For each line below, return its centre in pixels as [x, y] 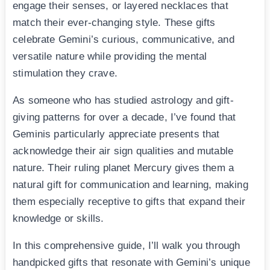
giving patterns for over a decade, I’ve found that [124, 117]
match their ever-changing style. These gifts [114, 22]
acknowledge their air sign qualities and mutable [123, 151]
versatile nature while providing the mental [110, 56]
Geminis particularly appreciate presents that [116, 134]
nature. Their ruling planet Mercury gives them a [124, 168]
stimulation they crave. [65, 73]
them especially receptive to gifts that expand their [129, 201]
